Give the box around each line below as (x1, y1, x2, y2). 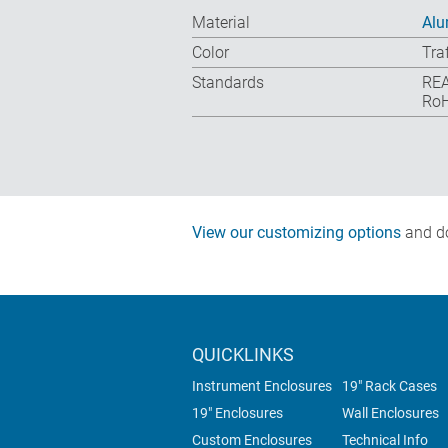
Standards (192, 73, 264, 93)
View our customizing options (192, 223, 401, 243)
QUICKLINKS (192, 344, 294, 366)
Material (192, 13, 250, 33)
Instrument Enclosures (192, 378, 332, 395)
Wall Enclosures (342, 405, 439, 422)
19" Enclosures (192, 405, 283, 422)
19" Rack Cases (342, 378, 437, 395)
